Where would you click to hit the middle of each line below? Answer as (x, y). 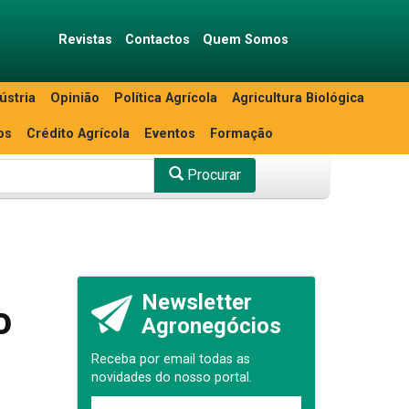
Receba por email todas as (170, 359)
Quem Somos (245, 40)
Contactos (157, 40)
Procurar (212, 175)
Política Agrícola (166, 98)
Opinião (75, 98)
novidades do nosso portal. (171, 378)
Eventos (170, 134)
